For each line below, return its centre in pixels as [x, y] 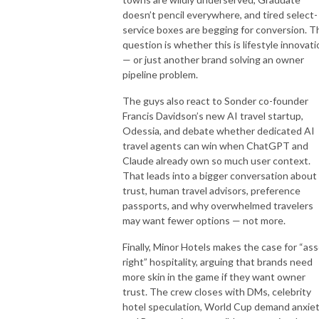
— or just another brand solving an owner [213, 59]
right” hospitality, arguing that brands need [218, 261]
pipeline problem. [160, 74]
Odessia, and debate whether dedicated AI [219, 130]
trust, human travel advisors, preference [211, 190]
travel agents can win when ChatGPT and [215, 145]
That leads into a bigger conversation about [220, 175]
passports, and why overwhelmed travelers [218, 205]
